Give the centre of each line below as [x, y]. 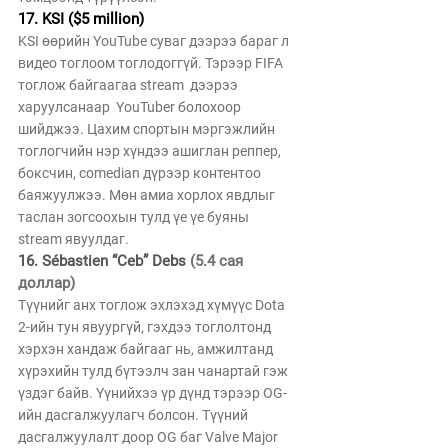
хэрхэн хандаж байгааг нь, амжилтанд [147, 349]
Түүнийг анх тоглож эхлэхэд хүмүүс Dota [153, 305]
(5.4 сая [218, 261]
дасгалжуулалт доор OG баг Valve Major [149, 437]
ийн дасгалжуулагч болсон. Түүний [134, 415]
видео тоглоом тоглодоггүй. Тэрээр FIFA [153, 63]
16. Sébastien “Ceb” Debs [104, 261]
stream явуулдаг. [75, 239]
